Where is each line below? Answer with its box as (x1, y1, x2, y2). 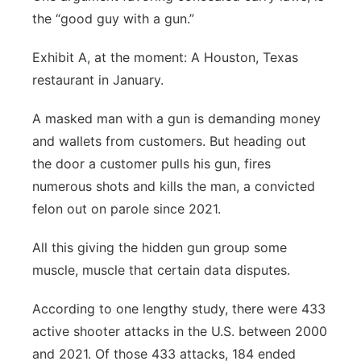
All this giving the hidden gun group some (32, 239, 287, 255)
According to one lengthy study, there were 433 (32, 300, 326, 317)
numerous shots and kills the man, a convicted (32, 177, 315, 194)
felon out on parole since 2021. (32, 200, 221, 217)
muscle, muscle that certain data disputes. (32, 261, 290, 278)
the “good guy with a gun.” (32, 10, 194, 27)
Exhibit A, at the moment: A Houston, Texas (32, 48, 298, 65)
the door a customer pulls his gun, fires (32, 155, 271, 172)
